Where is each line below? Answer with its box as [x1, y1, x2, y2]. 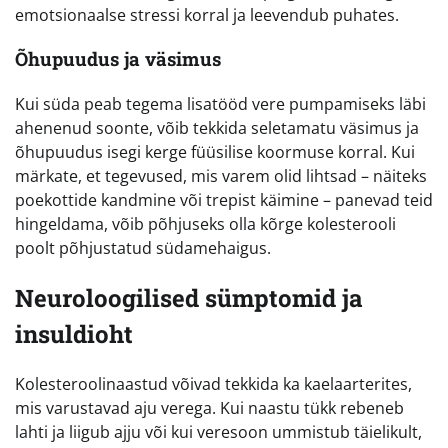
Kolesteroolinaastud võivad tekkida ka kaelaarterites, [15, 372, 412, 395]
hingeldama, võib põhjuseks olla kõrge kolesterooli [15, 212, 396, 235]
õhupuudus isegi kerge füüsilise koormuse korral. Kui [15, 140, 415, 163]
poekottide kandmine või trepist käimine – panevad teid [15, 188, 433, 211]
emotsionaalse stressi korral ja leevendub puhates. [15, 3, 399, 26]
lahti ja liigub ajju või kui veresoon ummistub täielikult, [15, 420, 422, 443]
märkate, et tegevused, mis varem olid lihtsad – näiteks [15, 164, 427, 187]
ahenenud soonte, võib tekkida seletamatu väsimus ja [15, 116, 419, 139]
